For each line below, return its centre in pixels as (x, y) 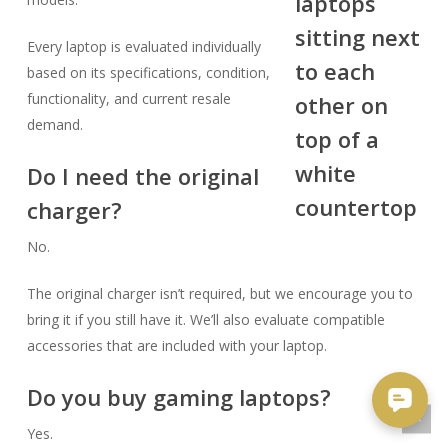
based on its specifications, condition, (148, 72)
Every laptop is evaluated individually (143, 46)
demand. (54, 124)
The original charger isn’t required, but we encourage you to (219, 293)
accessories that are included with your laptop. (176, 345)
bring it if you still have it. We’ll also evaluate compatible (205, 319)
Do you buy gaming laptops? (178, 397)
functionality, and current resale (128, 98)
